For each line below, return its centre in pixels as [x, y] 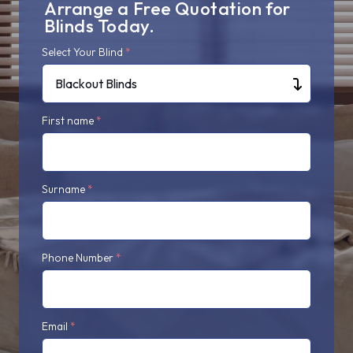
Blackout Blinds [96, 84]
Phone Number [79, 258]
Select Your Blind [84, 52]
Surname [65, 189]
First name [69, 121]
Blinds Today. [100, 26]
